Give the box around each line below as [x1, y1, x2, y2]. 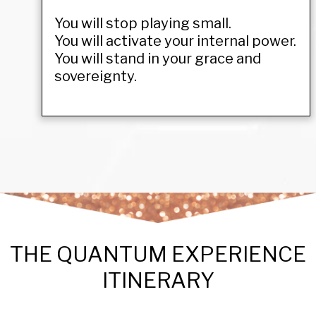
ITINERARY [102, 267, 214, 293]
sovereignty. [54, 67, 137, 85]
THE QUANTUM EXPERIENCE [10, 241, 306, 267]
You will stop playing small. [54, 14, 231, 32]
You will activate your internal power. [54, 32, 296, 49]
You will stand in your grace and [54, 49, 261, 67]
